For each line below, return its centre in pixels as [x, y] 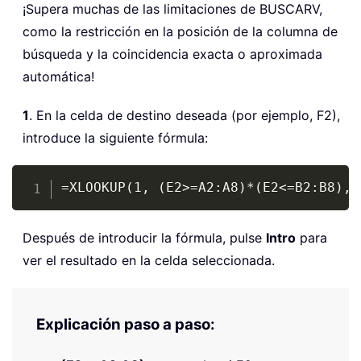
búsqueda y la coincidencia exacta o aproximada [172, 54]
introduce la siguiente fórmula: [115, 137]
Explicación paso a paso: [126, 324]
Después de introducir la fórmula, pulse [144, 237]
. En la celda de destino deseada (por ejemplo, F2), [185, 115]
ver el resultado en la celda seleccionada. [149, 260]
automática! [58, 76]
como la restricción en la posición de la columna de [180, 31]
